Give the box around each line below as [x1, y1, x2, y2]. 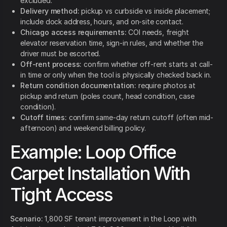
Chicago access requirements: [20, 28, 127, 37]
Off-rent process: [20, 60, 82, 69]
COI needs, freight [126, 28, 189, 37]
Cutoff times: [20, 113, 67, 122]
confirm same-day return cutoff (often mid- [66, 113, 214, 122]
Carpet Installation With [10, 162, 190, 185]
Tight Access [10, 183, 112, 206]
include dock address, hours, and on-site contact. [20, 17, 184, 26]
